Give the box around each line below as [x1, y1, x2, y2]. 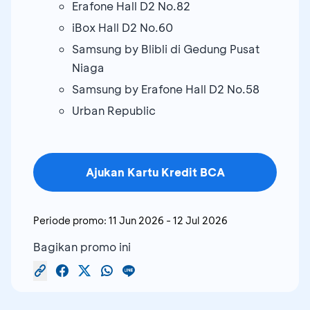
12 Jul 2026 [173, 213, 228, 227]
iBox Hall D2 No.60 [72, 19, 173, 35]
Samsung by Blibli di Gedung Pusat [72, 41, 260, 56]
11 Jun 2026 [109, 213, 164, 227]
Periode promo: [33, 213, 107, 227]
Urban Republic [72, 102, 156, 118]
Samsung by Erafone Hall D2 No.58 [72, 81, 259, 96]
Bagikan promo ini [33, 239, 131, 254]
